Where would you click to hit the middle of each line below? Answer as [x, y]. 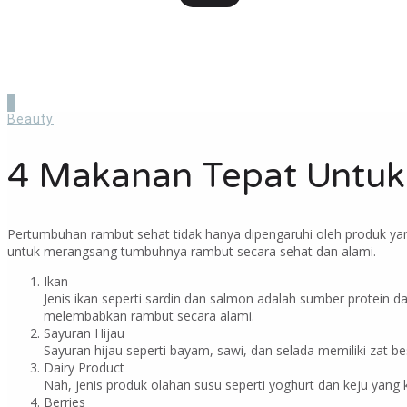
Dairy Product [84, 368]
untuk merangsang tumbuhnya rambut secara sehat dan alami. [192, 252]
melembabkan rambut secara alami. [149, 316]
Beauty [30, 119]
